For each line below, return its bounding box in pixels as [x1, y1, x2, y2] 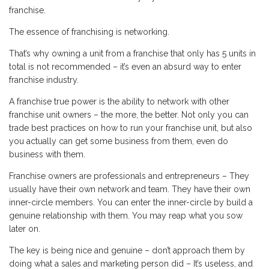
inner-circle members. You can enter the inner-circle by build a [9, 198, 253, 207]
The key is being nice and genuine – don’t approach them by [9, 246, 245, 255]
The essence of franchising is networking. [9, 27, 169, 37]
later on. [9, 224, 40, 234]
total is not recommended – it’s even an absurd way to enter [9, 62, 241, 71]
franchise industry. [9, 75, 79, 85]
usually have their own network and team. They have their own [9, 184, 250, 194]
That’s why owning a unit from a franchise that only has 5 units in [9, 49, 256, 58]
